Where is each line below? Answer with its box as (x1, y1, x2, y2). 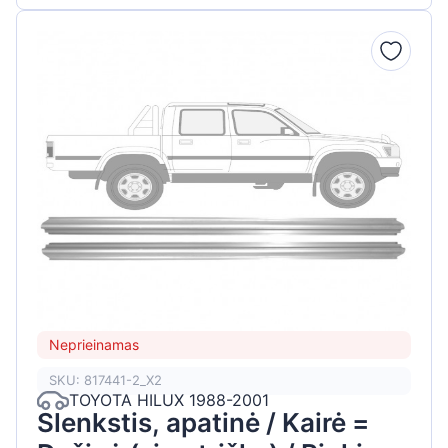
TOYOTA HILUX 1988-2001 (69, 390, 269, 411)
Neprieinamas (49, 336, 139, 354)
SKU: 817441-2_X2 (49, 372, 162, 389)
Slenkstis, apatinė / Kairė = (37, 406, 369, 438)
